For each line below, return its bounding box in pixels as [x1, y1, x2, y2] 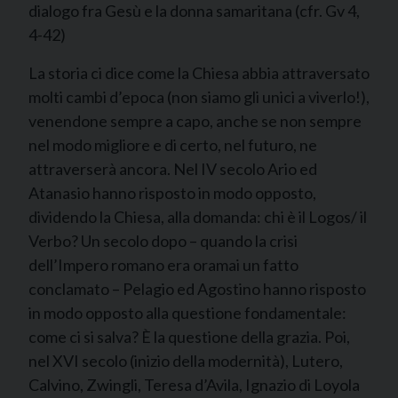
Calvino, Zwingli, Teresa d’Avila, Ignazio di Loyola [28, 375, 360, 394]
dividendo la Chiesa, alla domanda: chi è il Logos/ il [28, 207, 367, 227]
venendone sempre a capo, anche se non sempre [28, 111, 362, 131]
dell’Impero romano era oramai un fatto [28, 255, 298, 275]
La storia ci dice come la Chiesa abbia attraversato [28, 63, 370, 83]
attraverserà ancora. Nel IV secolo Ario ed [28, 159, 317, 179]
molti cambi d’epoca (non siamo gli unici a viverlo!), [28, 87, 370, 107]
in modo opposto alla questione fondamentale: [28, 303, 346, 322]
